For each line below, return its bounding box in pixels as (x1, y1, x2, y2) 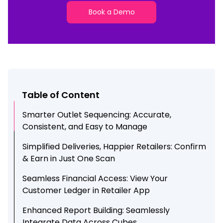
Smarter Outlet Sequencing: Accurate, (22, 109, 172, 120)
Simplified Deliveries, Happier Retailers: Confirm (22, 141, 207, 152)
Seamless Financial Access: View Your (22, 173, 168, 184)
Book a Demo (88, 6, 135, 17)
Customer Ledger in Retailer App (22, 185, 150, 196)
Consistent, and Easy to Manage (22, 121, 148, 132)
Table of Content (22, 89, 100, 101)
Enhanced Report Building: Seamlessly (22, 205, 170, 216)
